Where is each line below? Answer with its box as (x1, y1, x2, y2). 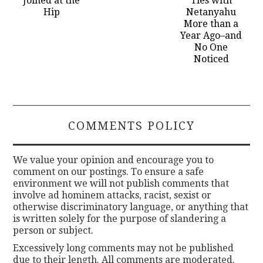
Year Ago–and (180, 30, 242, 42)
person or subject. (13, 225, 94, 237)
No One (194, 42, 228, 53)
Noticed (193, 53, 229, 65)
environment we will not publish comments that (13, 178, 230, 190)
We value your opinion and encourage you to (13, 154, 214, 166)
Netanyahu (186, 6, 237, 18)
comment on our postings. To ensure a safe (13, 166, 204, 178)
